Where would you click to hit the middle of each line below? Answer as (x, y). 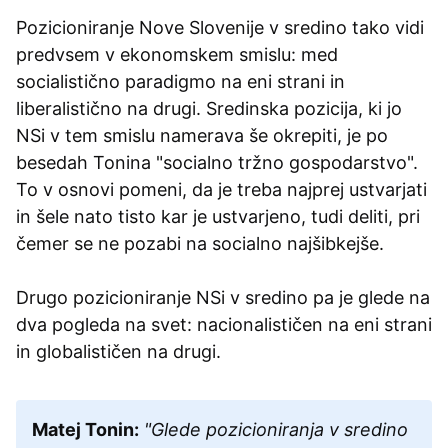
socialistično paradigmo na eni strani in (180, 81)
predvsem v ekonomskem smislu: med (177, 54)
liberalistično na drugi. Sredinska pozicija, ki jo (209, 108)
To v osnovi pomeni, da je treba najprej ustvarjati (221, 189)
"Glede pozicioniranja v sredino (273, 429)
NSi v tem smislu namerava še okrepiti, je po (202, 135)
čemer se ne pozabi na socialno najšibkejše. (200, 243)
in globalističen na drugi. (118, 351)
